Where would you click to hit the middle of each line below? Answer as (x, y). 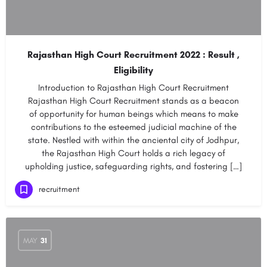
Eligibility (133, 70)
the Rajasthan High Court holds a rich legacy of (133, 153)
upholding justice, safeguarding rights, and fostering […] (133, 166)
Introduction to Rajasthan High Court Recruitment (133, 88)
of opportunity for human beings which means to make (133, 114)
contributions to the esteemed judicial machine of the (133, 127)
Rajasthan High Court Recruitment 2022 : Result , (133, 55)
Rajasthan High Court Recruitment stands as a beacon (133, 101)
